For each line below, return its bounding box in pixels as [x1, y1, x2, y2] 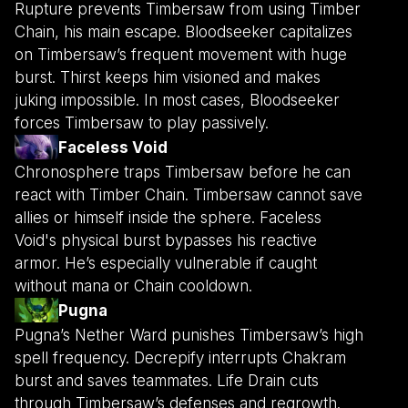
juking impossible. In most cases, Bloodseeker [15, 91, 340, 110]
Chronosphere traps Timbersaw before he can [15, 163, 351, 182]
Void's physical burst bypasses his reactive [15, 231, 317, 250]
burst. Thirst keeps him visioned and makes [15, 68, 321, 87]
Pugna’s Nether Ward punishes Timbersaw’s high [15, 326, 363, 345]
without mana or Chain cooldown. [15, 277, 252, 296]
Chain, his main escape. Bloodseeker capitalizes [15, 23, 352, 42]
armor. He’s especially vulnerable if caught [15, 254, 317, 273]
